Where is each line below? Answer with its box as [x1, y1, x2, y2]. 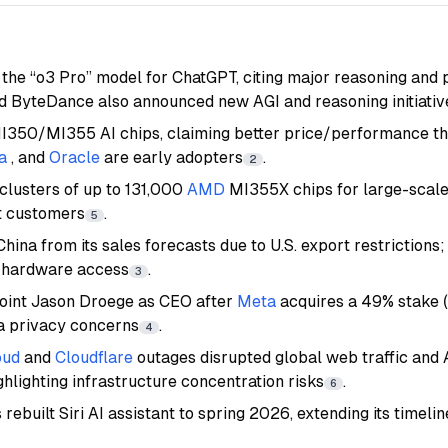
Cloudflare [55, 348, 133, 367]
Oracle [49, 148, 100, 167]
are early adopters [104, 148, 243, 167]
